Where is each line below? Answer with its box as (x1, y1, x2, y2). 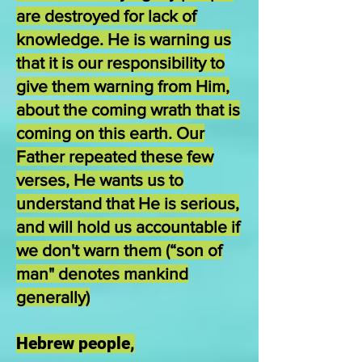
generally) (16, 288, 90, 306)
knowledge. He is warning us (16, 30, 231, 48)
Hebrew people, (16, 334, 135, 353)
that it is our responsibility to (16, 53, 225, 72)
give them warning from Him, (16, 77, 229, 95)
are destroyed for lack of (16, 6, 196, 25)
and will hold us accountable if (16, 217, 240, 236)
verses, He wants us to (16, 170, 183, 189)
